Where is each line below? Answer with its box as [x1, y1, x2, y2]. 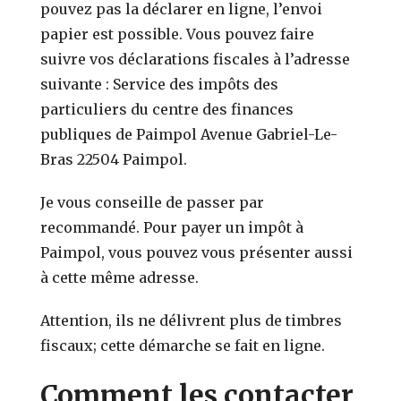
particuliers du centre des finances [40, 99, 294, 118]
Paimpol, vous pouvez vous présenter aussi [40, 243, 354, 261]
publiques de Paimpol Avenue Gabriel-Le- [40, 124, 338, 143]
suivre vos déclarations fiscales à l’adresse [40, 49, 351, 68]
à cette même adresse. [40, 268, 200, 286]
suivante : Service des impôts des [40, 74, 279, 93]
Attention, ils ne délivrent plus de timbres [40, 311, 343, 329]
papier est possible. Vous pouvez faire [40, 24, 315, 43]
